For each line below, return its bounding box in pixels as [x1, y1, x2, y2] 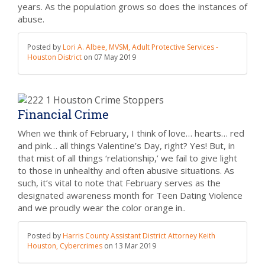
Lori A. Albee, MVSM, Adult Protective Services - [63, 42, 218, 52]
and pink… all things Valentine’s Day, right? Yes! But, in [18, 140, 235, 151]
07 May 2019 [94, 52, 136, 62]
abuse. [18, 13, 44, 25]
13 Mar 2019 [115, 241, 156, 251]
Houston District [27, 52, 83, 62]
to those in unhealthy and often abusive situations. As [18, 164, 234, 176]
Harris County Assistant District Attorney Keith [63, 231, 215, 241]
